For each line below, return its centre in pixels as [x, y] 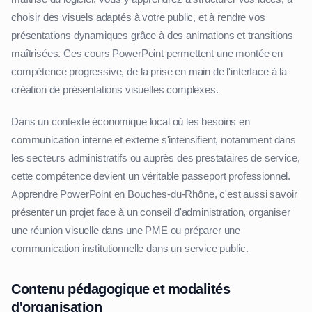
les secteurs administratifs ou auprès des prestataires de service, [156, 158]
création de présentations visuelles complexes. [115, 90]
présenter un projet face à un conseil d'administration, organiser [151, 213]
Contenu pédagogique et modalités [120, 289]
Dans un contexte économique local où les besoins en [131, 122]
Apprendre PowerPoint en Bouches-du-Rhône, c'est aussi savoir [154, 195]
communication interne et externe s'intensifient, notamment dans [154, 140]
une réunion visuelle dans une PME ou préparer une [126, 231]
